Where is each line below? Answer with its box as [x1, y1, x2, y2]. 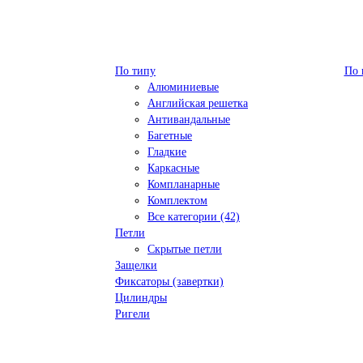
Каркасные [147, 161, 199, 174]
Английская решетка [147, 96, 248, 109]
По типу [115, 64, 156, 77]
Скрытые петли [147, 242, 222, 255]
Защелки [115, 258, 157, 271]
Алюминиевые [147, 80, 219, 93]
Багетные [147, 129, 192, 142]
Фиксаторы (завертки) [115, 275, 224, 288]
